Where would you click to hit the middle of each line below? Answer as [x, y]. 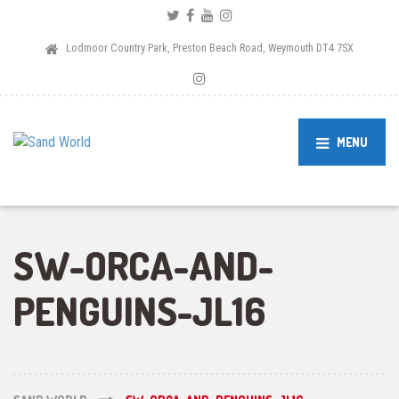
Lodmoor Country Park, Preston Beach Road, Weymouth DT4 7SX [210, 48]
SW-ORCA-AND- [143, 266]
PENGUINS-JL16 [139, 311]
